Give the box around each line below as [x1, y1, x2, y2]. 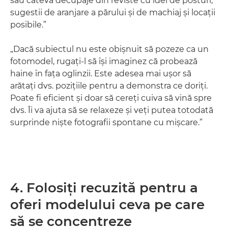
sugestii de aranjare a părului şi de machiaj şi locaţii [10, 8, 215, 17]
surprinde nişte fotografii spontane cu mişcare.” [10, 118, 203, 127]
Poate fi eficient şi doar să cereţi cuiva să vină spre [10, 93, 212, 103]
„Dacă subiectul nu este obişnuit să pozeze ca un [10, 44, 209, 54]
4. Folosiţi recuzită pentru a [10, 180, 198, 196]
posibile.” [10, 20, 46, 30]
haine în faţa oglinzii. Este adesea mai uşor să [10, 69, 191, 78]
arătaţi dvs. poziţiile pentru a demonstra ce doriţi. [10, 81, 208, 91]
